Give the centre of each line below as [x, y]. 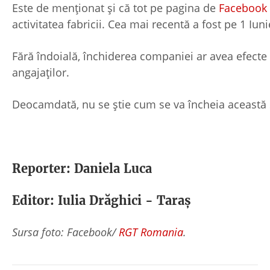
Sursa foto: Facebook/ [65, 232]
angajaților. [41, 72]
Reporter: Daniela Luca [82, 168]
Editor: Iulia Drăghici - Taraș [102, 200]
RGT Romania [151, 232]
